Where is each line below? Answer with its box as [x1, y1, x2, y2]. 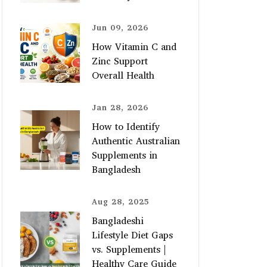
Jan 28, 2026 [92, 101, 148, 114]
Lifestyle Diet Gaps [92, 227, 173, 243]
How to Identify [92, 119, 160, 134]
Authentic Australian [92, 133, 180, 148]
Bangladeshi [92, 213, 144, 228]
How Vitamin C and [92, 39, 176, 54]
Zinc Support [92, 53, 148, 69]
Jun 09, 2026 [92, 21, 148, 34]
